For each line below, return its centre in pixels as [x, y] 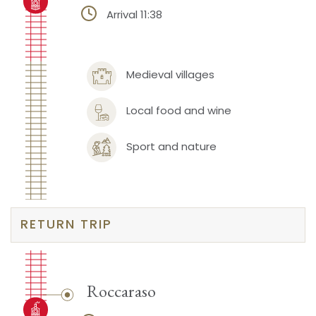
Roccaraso [121, 290]
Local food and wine [178, 111]
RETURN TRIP [67, 225]
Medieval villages [170, 75]
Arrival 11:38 [134, 14]
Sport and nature [171, 146]
